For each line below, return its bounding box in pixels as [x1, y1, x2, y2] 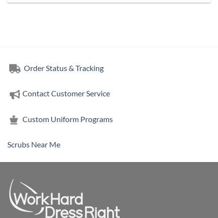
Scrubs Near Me [7, 140, 60, 149]
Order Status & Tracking [22, 63, 104, 73]
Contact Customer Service [22, 89, 110, 98]
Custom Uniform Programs [22, 114, 113, 124]
